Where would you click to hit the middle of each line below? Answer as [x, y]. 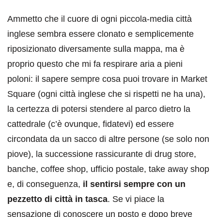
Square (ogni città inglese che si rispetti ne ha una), [106, 94]
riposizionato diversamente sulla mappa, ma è [96, 49]
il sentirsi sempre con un [134, 184]
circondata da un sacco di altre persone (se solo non [108, 139]
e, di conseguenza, [45, 184]
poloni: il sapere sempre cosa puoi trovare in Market [107, 79]
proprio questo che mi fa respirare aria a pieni [95, 64]
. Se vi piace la [136, 199]
